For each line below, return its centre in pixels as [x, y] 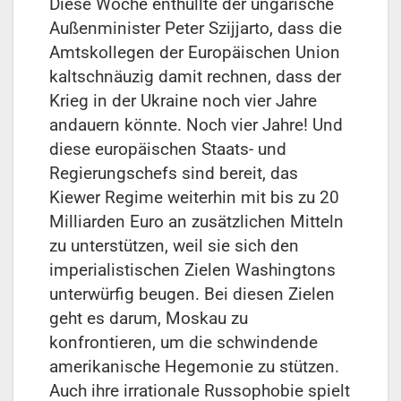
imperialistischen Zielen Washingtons [192, 270]
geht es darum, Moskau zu [149, 319]
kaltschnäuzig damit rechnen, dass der [195, 77]
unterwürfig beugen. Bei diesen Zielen [192, 294]
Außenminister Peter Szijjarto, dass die [196, 29]
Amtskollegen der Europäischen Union [195, 53]
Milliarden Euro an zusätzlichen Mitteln [196, 222]
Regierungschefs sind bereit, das [174, 174]
